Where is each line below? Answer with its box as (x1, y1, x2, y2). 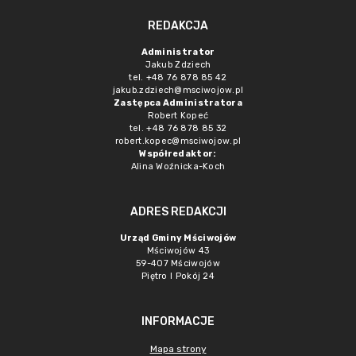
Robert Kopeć (147, 110, 209, 121)
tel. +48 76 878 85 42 (129, 72, 227, 83)
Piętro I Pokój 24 (141, 271, 215, 281)
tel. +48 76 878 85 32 (129, 123, 227, 133)
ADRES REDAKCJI (130, 205, 226, 219)
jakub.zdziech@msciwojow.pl (112, 85, 244, 95)
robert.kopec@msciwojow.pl (114, 136, 242, 146)
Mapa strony (149, 343, 207, 354)
